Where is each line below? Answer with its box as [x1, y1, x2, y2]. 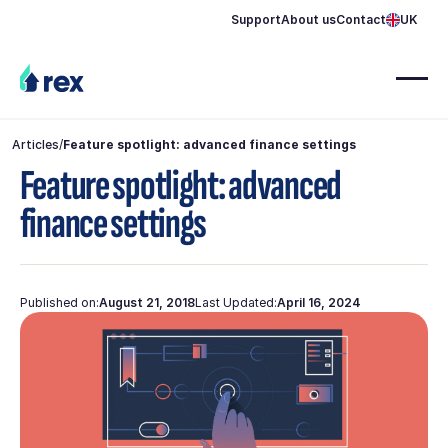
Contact [336, 12, 387, 28]
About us [281, 12, 337, 28]
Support [231, 12, 282, 28]
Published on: [19, 294, 99, 310]
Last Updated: [194, 294, 277, 310]
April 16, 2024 [276, 294, 361, 310]
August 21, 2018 [98, 294, 195, 310]
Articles [11, 136, 59, 152]
